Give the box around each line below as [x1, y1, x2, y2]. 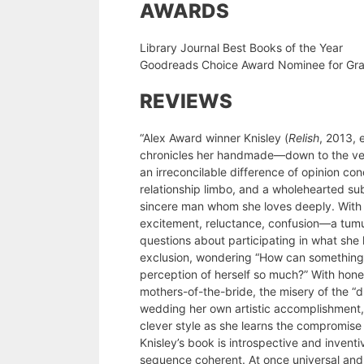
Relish [288, 131, 319, 145]
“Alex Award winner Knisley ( [140, 131, 288, 145]
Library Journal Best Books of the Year [140, 41, 343, 55]
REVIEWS [140, 89, 232, 114]
